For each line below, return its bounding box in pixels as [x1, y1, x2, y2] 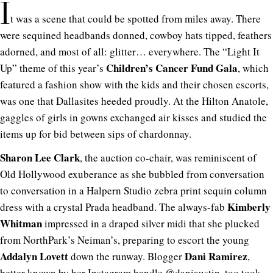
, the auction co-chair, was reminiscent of [80, 150, 257, 165]
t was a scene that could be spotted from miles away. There [10, 11, 261, 26]
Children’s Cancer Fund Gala [106, 60, 238, 76]
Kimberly [227, 199, 271, 214]
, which [238, 60, 269, 75]
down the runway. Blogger [68, 249, 185, 263]
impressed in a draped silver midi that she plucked [42, 216, 260, 230]
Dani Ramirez [185, 248, 247, 264]
